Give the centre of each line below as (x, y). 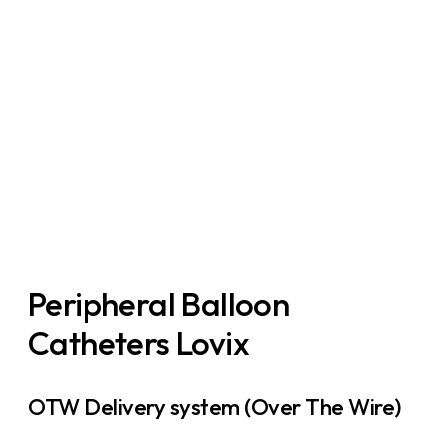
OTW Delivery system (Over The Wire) (214, 407)
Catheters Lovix (138, 343)
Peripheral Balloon (159, 304)
